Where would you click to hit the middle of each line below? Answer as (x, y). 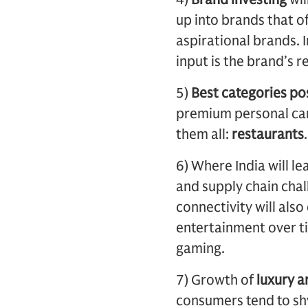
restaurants (268, 134)
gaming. (200, 249)
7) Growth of (216, 280)
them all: (204, 134)
